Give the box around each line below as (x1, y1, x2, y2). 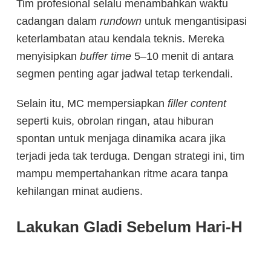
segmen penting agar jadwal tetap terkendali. (16, 67, 233, 80)
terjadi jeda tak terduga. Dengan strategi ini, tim (16, 149, 244, 162)
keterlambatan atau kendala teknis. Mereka (16, 32, 224, 45)
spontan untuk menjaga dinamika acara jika (16, 132, 226, 145)
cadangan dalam (16, 15, 100, 27)
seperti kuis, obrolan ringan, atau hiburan (16, 114, 214, 127)
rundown (100, 15, 142, 27)
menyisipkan (16, 50, 80, 62)
